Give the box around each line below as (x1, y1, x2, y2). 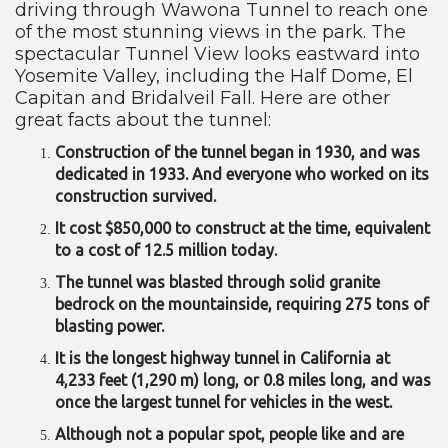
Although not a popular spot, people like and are (55, 425, 404, 444)
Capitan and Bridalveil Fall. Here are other (15, 87, 390, 110)
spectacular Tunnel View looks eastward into (15, 43, 420, 66)
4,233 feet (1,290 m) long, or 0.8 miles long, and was (55, 371, 431, 390)
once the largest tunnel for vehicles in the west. (55, 393, 392, 412)
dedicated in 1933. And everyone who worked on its (55, 165, 429, 184)
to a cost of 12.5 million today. (55, 241, 277, 260)
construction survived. (55, 187, 216, 206)
